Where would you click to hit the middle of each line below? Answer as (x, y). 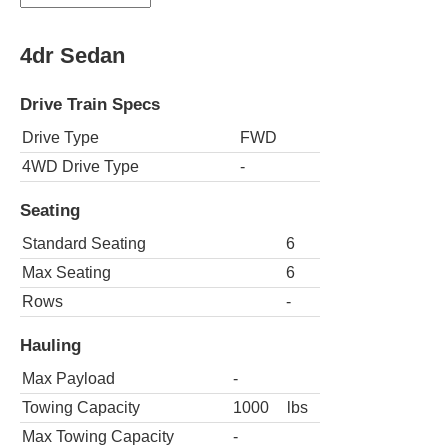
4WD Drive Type (80, 166)
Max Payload (68, 379)
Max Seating (66, 272)
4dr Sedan (72, 55)
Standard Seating (84, 243)
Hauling (50, 345)
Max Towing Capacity (98, 437)
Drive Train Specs (90, 103)
